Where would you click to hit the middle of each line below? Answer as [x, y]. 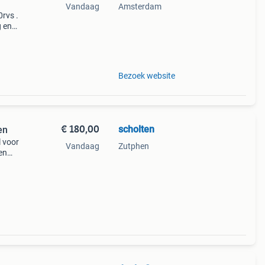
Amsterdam [140, 7]
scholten [136, 129]
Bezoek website [146, 76]
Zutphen [133, 146]
